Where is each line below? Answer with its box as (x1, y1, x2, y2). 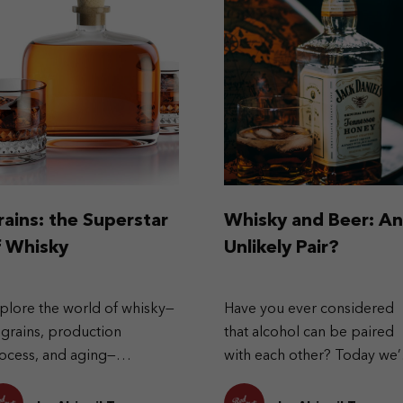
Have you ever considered (224, 302, 394, 317)
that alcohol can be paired (224, 326, 394, 340)
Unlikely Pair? (224, 239, 339, 257)
